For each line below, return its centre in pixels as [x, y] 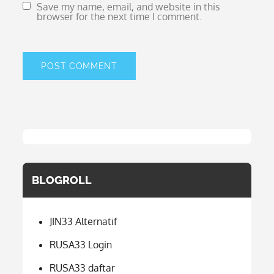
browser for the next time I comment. [120, 17]
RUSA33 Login [81, 245]
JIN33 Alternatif [83, 221]
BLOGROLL [62, 180]
